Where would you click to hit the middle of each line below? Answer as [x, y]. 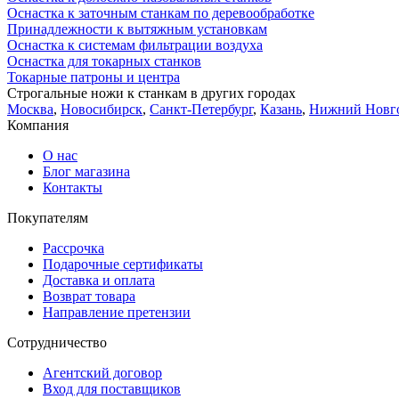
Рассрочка [73, 248]
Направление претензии [117, 312]
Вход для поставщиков [112, 388]
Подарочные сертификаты [123, 264]
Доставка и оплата [99, 280]
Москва [30, 109]
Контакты [73, 187]
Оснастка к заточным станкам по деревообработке [161, 12]
